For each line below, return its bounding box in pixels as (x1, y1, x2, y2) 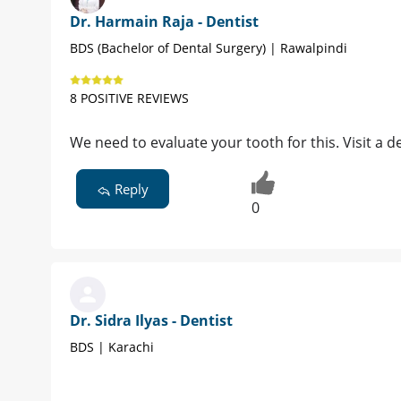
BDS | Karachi (70, 338, 154, 356)
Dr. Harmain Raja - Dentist (70, 11, 259, 31)
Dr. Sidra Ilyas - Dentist (70, 311, 233, 331)
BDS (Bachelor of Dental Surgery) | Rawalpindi (70, 38, 347, 56)
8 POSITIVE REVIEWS (70, 89, 189, 107)
